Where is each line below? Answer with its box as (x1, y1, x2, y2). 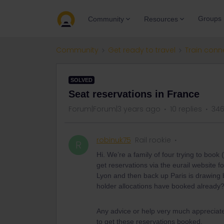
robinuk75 (96, 135, 131, 145)
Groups (198, 14, 221, 22)
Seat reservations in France (68, 88, 199, 99)
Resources (144, 14, 178, 23)
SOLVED (70, 77, 92, 83)
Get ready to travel (108, 45, 175, 55)
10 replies (170, 104, 202, 114)
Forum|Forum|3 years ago (68, 104, 160, 114)
